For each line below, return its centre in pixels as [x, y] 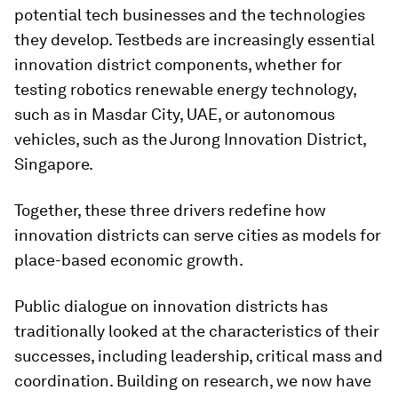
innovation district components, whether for [178, 64]
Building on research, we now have [242, 381]
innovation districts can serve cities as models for [198, 235]
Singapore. [54, 164]
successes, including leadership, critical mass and [199, 356]
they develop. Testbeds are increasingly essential [195, 40]
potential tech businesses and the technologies [190, 15]
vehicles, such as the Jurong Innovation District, [190, 139]
